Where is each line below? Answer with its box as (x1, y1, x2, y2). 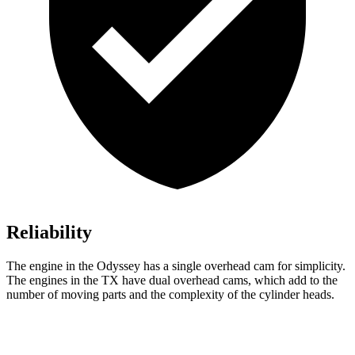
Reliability (6, 222, 92, 243)
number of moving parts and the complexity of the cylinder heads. (6, 288, 334, 302)
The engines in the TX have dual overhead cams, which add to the (6, 273, 338, 288)
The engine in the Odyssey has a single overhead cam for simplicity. (6, 259, 345, 273)
